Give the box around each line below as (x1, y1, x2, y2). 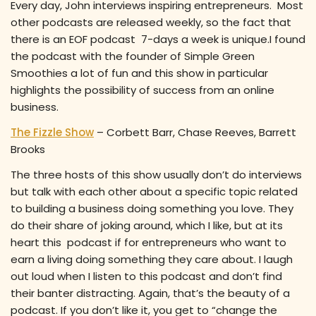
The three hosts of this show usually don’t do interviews (11, 167, 302, 183)
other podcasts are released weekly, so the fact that (11, 15, 291, 30)
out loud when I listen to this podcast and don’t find (11, 269, 282, 284)
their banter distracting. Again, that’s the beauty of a (11, 286, 290, 301)
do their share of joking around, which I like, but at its (11, 218, 283, 233)
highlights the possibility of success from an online (11, 83, 274, 98)
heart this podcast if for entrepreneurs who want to (11, 235, 286, 250)
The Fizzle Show (11, 125, 94, 140)
